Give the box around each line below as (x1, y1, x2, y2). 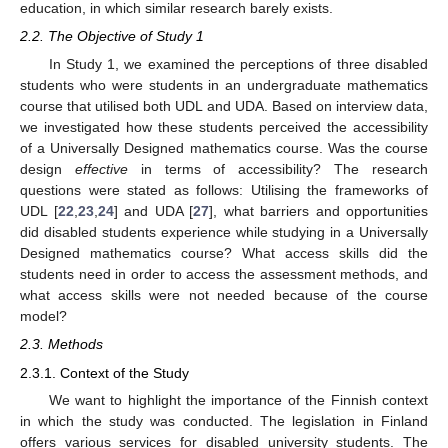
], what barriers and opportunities (209, 203, 428, 220)
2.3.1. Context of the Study (20, 364, 189, 381)
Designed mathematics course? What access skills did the (20, 245, 428, 262)
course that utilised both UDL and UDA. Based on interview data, (20, 98, 428, 115)
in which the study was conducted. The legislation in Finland (20, 412, 428, 429)
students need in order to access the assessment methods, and (20, 266, 428, 283)
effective (74, 161, 128, 178)
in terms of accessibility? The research (127, 161, 429, 178)
